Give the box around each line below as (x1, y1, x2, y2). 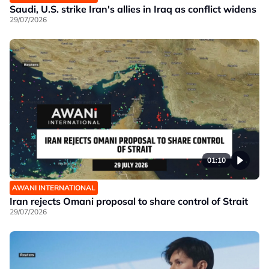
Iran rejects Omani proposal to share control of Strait (10, 195, 248, 208)
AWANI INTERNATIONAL (12, 183, 95, 193)
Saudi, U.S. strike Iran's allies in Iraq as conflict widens (10, 3, 256, 16)
